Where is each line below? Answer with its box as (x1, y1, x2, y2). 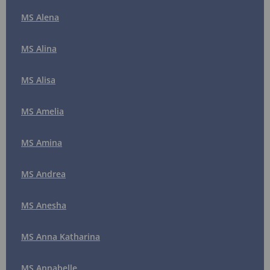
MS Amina (21, 137, 62, 149)
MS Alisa (21, 74, 55, 86)
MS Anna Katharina (21, 231, 100, 243)
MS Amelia (21, 105, 64, 118)
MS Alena (21, 11, 59, 24)
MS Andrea (21, 168, 66, 180)
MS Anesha (21, 199, 66, 212)
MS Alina (21, 43, 57, 55)
